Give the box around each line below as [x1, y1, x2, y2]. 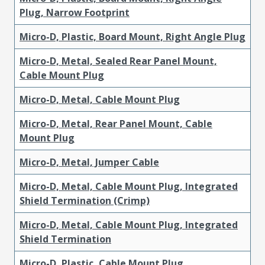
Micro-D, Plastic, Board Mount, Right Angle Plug [20, 30, 245, 43]
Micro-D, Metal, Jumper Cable [20, 155, 159, 169]
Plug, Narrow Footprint [20, 5, 130, 19]
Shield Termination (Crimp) [20, 193, 150, 207]
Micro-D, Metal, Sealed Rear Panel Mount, [20, 54, 217, 67]
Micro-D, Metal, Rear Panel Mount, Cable [20, 117, 212, 130]
